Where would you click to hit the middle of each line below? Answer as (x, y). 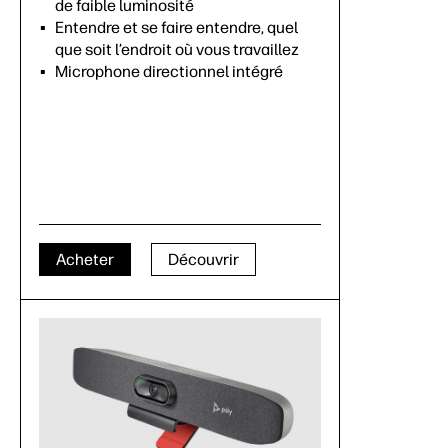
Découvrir (203, 259)
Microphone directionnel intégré (169, 72)
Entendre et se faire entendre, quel (176, 28)
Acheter (85, 259)
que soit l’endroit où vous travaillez (177, 50)
